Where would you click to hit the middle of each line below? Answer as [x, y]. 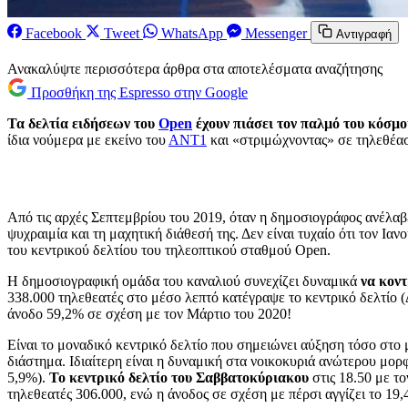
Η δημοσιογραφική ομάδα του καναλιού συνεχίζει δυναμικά [184, 280]
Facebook [54, 33]
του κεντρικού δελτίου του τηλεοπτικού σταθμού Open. [169, 250]
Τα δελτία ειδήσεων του [83, 123]
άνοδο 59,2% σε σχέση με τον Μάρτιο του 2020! [149, 313]
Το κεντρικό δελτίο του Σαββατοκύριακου [177, 377]
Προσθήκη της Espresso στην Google [139, 92]
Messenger [276, 33]
